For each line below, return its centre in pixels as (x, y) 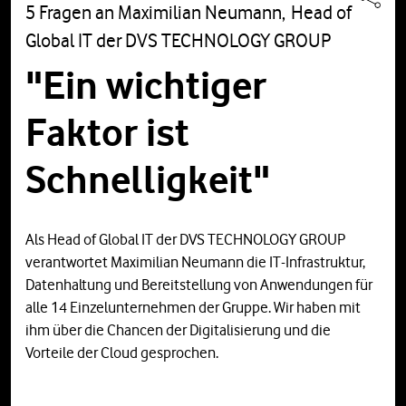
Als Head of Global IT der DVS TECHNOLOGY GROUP (185, 239)
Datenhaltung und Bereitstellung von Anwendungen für (199, 284)
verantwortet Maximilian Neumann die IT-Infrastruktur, (195, 261)
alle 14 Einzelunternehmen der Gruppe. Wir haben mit (193, 307)
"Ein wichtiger (146, 85)
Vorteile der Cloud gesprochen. (122, 352)
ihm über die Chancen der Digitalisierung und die (178, 329)
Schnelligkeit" (148, 179)
